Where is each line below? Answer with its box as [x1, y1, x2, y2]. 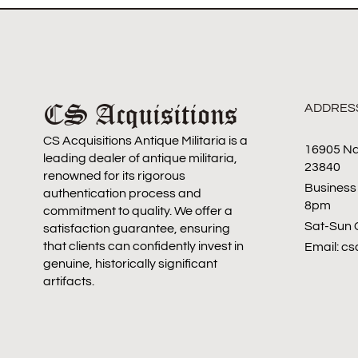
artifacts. [42, 274, 94, 288]
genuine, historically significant [42, 257, 217, 270]
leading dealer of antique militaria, [42, 151, 237, 165]
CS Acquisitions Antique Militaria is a [42, 133, 248, 147]
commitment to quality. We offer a [42, 204, 233, 217]
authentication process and [42, 186, 201, 200]
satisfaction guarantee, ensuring [42, 221, 230, 235]
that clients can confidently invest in [42, 239, 244, 253]
